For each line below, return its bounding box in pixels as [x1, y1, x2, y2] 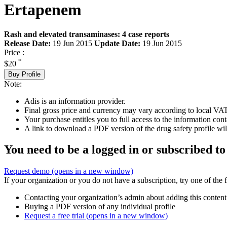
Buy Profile [8, 70, 41, 78]
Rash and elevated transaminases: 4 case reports [4, 30, 169, 39]
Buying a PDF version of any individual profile [24, 202, 175, 211]
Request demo [4, 167, 52, 176]
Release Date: [4, 39, 51, 48]
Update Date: [94, 39, 140, 48]
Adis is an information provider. [24, 96, 126, 105]
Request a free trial [24, 211, 86, 220]
